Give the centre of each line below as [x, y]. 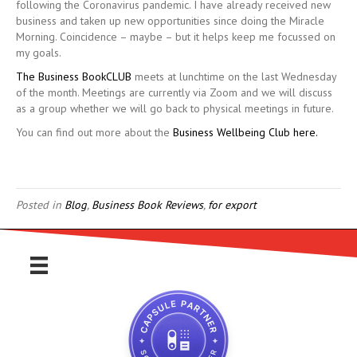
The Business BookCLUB [74, 77]
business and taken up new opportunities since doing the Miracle [170, 21]
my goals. [39, 53]
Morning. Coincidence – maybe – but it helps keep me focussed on [176, 37]
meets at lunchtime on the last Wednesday [234, 77]
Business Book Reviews [147, 205]
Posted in [40, 205]
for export [232, 205]
